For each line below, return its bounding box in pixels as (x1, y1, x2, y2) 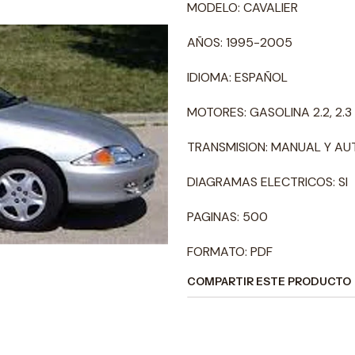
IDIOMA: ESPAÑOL (187, 69, 288, 86)
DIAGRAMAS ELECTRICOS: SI (187, 174, 348, 190)
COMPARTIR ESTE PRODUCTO (187, 275, 351, 288)
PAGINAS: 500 (187, 208, 268, 225)
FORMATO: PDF (187, 243, 273, 260)
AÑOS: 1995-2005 (187, 34, 292, 51)
